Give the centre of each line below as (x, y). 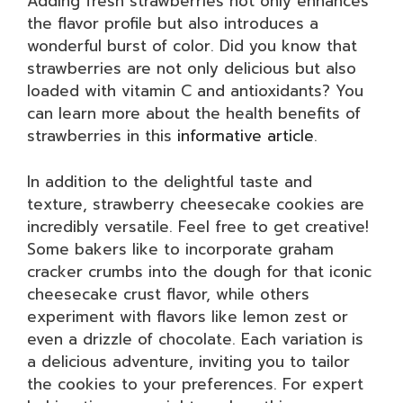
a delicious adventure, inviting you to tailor (188, 361)
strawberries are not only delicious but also (192, 68)
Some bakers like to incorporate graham (180, 249)
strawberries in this (102, 136)
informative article (246, 136)
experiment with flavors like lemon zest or (188, 316)
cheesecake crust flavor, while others (168, 294)
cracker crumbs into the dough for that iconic (199, 271)
